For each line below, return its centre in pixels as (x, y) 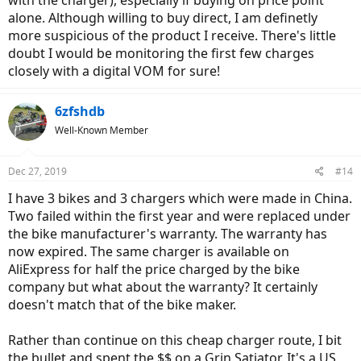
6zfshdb (80, 111)
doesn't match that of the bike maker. (122, 304)
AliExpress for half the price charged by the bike (154, 269)
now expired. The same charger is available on (149, 251)
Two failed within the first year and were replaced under (179, 216)
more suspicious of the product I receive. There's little (172, 35)
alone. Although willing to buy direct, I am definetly (163, 17)
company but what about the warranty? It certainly (163, 286)
